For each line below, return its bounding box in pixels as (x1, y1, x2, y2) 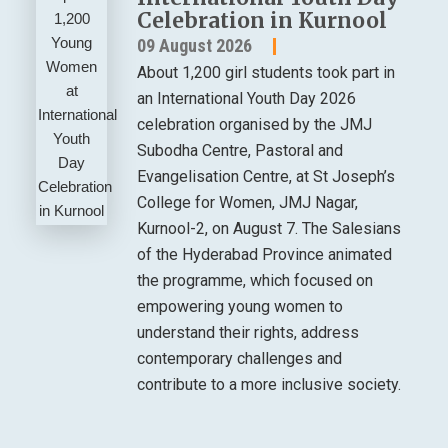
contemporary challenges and (137, 349, 343, 369)
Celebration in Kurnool (137, 7, 388, 35)
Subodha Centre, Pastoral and (137, 141, 344, 161)
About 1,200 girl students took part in (137, 63, 396, 83)
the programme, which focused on (137, 271, 374, 291)
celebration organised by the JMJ (137, 115, 373, 135)
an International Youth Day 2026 (137, 89, 357, 109)
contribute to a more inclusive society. (137, 375, 402, 395)
